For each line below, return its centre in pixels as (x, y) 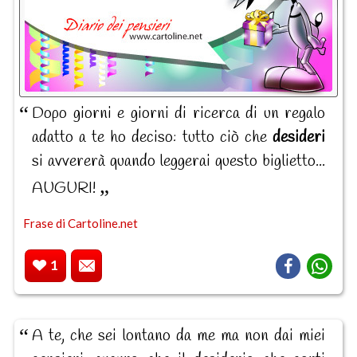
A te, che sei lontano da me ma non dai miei (178, 336)
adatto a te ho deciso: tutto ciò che (152, 138)
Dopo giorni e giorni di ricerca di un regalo (178, 114)
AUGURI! (66, 189)
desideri (299, 138)
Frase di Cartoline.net (80, 224)
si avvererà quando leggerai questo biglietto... (178, 162)
